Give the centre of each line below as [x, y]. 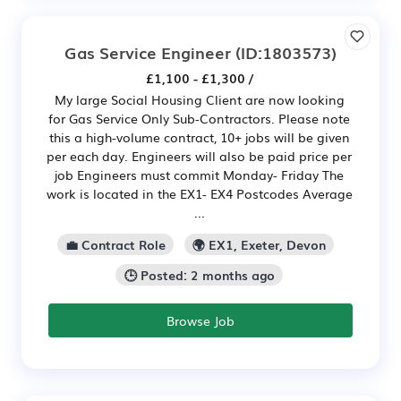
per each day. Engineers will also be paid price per [199, 156]
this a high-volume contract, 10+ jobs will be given [199, 137]
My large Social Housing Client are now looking [199, 100]
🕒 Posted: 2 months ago [199, 274]
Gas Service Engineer [148, 52]
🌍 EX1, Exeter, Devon [260, 244]
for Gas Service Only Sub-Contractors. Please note [199, 119]
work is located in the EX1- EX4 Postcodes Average [199, 194]
